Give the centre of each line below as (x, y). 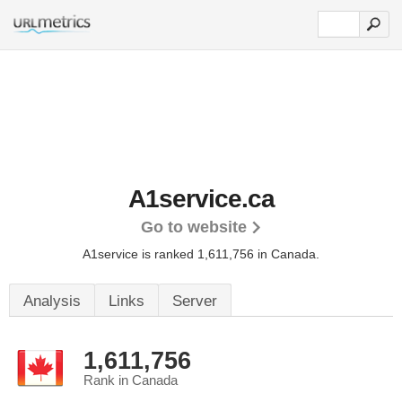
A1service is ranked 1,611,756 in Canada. (201, 254)
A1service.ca (201, 199)
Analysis (52, 301)
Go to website (193, 227)
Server (195, 301)
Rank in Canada (131, 380)
